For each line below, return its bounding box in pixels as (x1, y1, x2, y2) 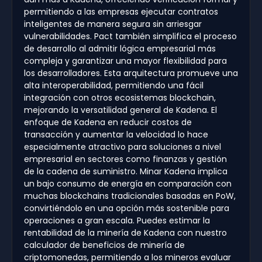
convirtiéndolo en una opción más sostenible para (24, 202, 229, 215)
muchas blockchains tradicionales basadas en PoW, (24, 190, 236, 202)
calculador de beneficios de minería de (24, 239, 185, 251)
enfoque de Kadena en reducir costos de (24, 116, 192, 129)
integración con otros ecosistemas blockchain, (24, 92, 216, 104)
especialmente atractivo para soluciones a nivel (24, 141, 221, 153)
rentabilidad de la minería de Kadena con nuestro (24, 227, 227, 239)
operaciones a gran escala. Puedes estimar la (24, 215, 210, 227)
